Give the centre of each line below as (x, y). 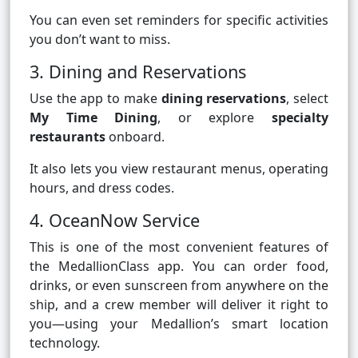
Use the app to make (95, 99)
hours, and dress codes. (102, 188)
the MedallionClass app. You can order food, (179, 267)
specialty (300, 118)
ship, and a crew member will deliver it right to (179, 305)
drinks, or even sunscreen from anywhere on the (179, 286)
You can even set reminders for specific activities (179, 20)
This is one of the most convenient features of (179, 247)
